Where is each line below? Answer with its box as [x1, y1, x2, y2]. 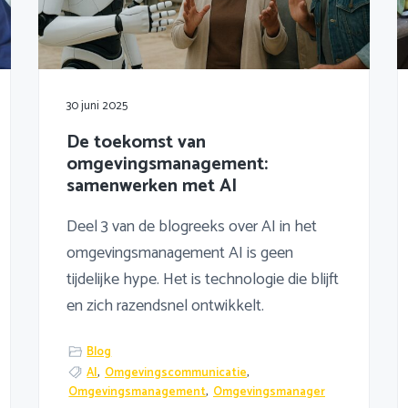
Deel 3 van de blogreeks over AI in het [66, 212, 317, 240]
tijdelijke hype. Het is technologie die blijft [66, 265, 339, 293]
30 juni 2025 [66, 96, 127, 116]
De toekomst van [66, 127, 206, 158]
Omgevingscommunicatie [105, 363, 248, 383]
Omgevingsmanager [213, 382, 326, 403]
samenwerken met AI [66, 170, 237, 201]
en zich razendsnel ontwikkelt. [66, 291, 264, 320]
